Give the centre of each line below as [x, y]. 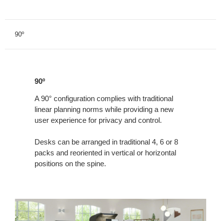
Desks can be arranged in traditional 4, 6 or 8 [106, 142]
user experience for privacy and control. [98, 120]
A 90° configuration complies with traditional [104, 98]
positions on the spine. [70, 163]
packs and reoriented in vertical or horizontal [105, 152]
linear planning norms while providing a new [104, 109]
